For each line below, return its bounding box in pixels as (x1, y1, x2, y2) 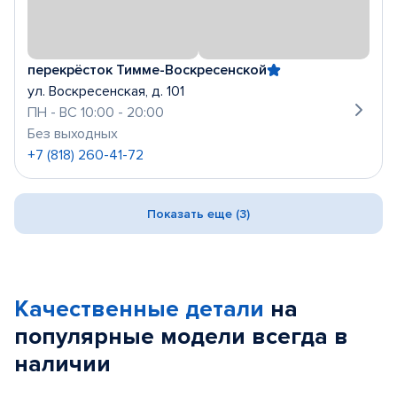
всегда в (252, 323, 348, 351)
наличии (14, 350, 111, 378)
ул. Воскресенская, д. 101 (27, 82, 184, 100)
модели (160, 323, 252, 351)
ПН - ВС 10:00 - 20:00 (27, 104, 164, 121)
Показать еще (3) (147, 206, 250, 222)
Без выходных (27, 125, 118, 143)
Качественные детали (14, 295, 264, 323)
